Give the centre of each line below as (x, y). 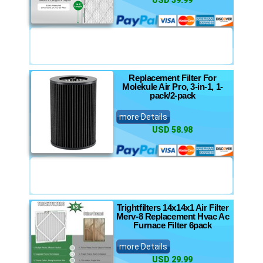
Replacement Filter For (173, 78)
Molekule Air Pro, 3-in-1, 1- (173, 87)
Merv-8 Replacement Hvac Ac (173, 216)
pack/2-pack (173, 95)
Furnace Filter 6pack (173, 225)
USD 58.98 (172, 130)
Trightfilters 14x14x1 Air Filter (173, 208)
